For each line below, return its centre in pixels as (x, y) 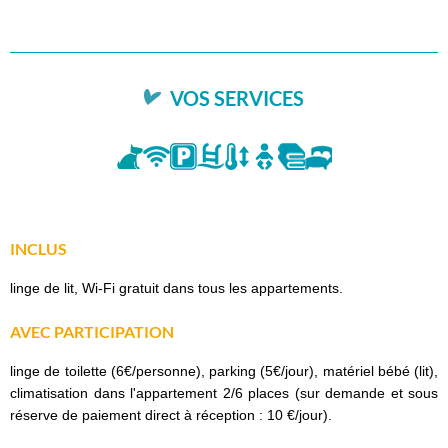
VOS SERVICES (235, 97)
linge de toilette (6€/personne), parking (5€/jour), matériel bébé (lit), (224, 370)
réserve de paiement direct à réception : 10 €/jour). (171, 414)
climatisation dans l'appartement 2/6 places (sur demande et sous (224, 392)
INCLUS (38, 248)
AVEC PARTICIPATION (92, 331)
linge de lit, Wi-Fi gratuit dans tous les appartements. (176, 287)
